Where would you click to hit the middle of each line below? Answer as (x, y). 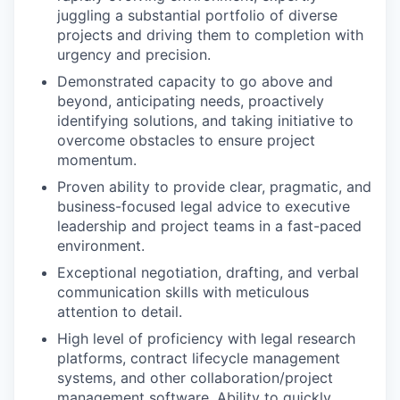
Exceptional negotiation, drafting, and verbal (208, 272)
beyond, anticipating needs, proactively (191, 101)
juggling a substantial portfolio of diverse (197, 15)
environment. (101, 246)
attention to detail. (120, 312)
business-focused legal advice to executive (204, 206)
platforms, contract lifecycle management (199, 358)
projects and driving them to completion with (210, 35)
